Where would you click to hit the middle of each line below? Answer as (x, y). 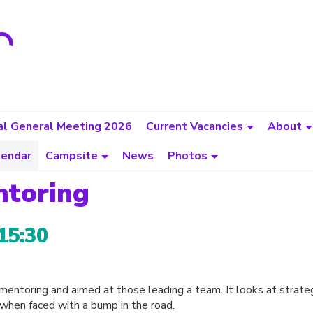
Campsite (72, 156)
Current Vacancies (195, 126)
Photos (188, 156)
